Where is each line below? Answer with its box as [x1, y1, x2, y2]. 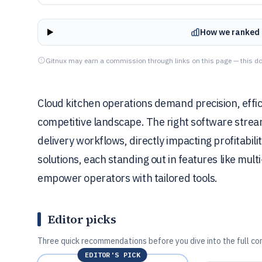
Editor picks [48, 211, 116, 227]
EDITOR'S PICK [84, 250, 140, 259]
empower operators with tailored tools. [37, 171, 218, 185]
